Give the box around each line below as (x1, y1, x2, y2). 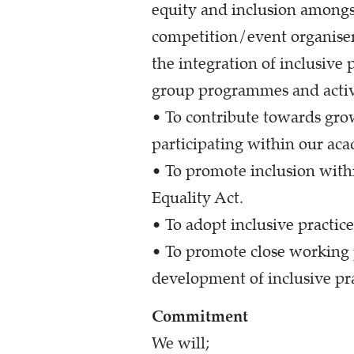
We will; (152, 335, 209, 352)
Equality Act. (152, 190, 243, 206)
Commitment (152, 308, 248, 325)
